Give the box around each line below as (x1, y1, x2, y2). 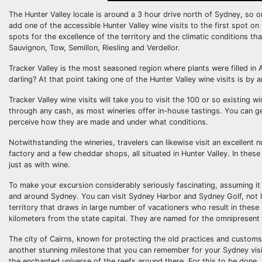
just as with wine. (9, 160, 70, 169)
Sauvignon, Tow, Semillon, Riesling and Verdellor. (9, 43, 180, 52)
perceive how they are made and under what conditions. (9, 117, 208, 126)
